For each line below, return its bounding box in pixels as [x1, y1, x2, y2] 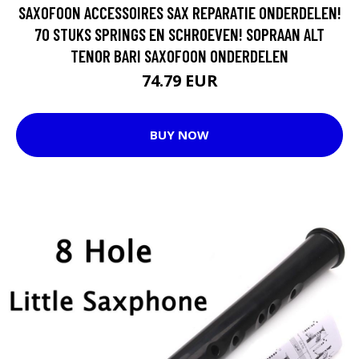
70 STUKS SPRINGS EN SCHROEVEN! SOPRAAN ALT [34, 23, 325, 44]
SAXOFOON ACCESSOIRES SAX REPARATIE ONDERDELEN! [18, 2, 341, 22]
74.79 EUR [141, 69, 218, 91]
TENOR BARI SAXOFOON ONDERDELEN [71, 45, 288, 66]
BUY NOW [150, 127, 209, 143]
